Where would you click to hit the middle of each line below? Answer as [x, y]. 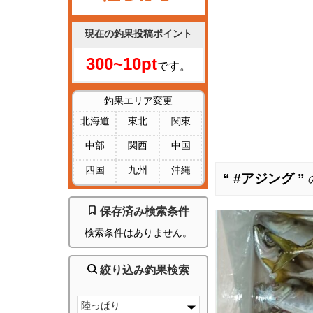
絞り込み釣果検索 [143, 270]
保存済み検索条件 [143, 212]
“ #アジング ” [265, 179]
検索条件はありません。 [138, 233]
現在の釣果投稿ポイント [138, 34]
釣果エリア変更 [138, 101]
